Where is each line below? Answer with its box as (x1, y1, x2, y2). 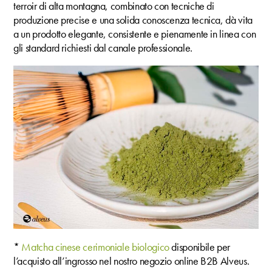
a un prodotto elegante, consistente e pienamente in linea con (13, 26, 256, 41)
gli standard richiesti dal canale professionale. (13, 40, 192, 55)
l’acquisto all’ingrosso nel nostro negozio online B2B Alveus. (13, 253, 250, 268)
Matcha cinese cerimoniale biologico (19, 239, 169, 254)
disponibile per (169, 239, 231, 254)
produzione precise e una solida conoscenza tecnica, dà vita (13, 12, 253, 27)
